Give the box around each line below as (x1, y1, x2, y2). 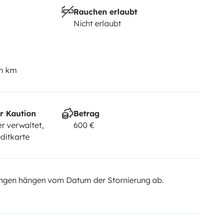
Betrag (73, 108, 100, 118)
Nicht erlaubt (73, 18, 121, 28)
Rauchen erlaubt (73, 6, 137, 17)
